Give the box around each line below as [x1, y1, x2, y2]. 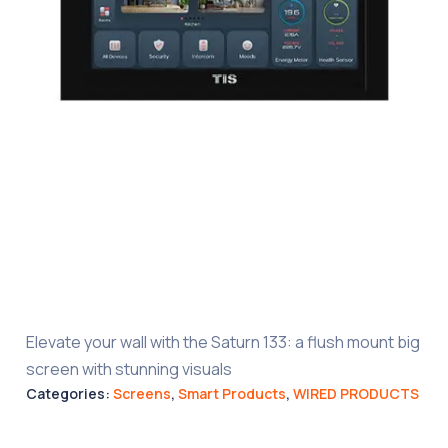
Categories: [26, 383, 114, 403]
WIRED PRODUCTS [293, 383, 420, 403]
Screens [113, 383, 172, 403]
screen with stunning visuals [26, 357, 233, 380]
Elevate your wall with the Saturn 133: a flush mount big [26, 330, 421, 353]
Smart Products [178, 383, 287, 403]
